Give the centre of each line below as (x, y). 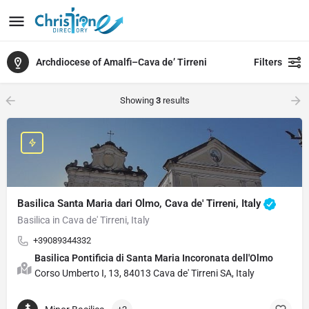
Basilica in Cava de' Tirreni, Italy (83, 220)
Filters (268, 62)
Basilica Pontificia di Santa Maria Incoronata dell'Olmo (154, 258)
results (175, 100)
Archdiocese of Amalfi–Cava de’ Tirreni (121, 62)
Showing (138, 100)
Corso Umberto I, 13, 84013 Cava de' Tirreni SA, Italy (144, 273)
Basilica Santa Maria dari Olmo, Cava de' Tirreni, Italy (140, 203)
